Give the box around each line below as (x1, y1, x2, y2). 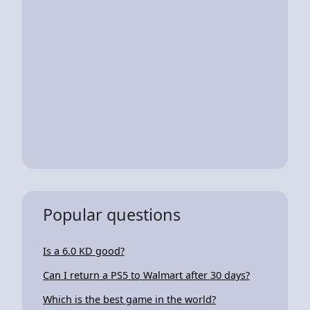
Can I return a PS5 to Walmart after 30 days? (43, 268, 250, 282)
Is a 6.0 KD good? (43, 244, 125, 257)
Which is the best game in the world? (43, 292, 216, 306)
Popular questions (43, 203, 181, 226)
